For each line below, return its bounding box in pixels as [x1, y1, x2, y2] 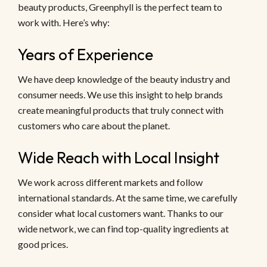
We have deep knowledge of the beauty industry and [18, 73, 230, 85]
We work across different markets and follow [18, 176, 203, 188]
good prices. [18, 238, 68, 250]
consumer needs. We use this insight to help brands [18, 89, 223, 101]
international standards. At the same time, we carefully [18, 192, 237, 204]
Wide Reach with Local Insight [18, 148, 219, 168]
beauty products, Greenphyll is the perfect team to [18, 1, 222, 13]
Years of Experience [18, 45, 153, 65]
